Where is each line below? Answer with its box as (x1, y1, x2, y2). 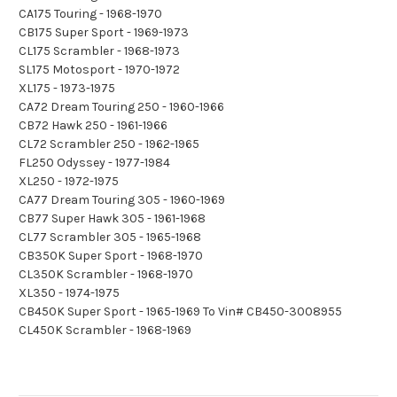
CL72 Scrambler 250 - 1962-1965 (19, 136, 199, 152)
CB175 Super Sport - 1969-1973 (19, 25, 189, 41)
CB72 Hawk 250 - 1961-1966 (19, 118, 167, 134)
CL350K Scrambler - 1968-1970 (19, 267, 193, 283)
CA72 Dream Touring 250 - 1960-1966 (19, 99, 224, 115)
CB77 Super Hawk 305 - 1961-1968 (19, 211, 206, 227)
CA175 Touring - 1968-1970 (19, 6, 162, 22)
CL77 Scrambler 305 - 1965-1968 (19, 230, 201, 245)
